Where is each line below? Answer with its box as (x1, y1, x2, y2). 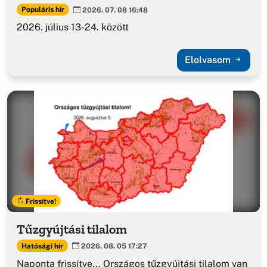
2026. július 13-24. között (17, 21, 129, 33)
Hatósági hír (21, 241, 63, 250)
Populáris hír (21, 5, 64, 14)
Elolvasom (185, 54, 233, 66)
